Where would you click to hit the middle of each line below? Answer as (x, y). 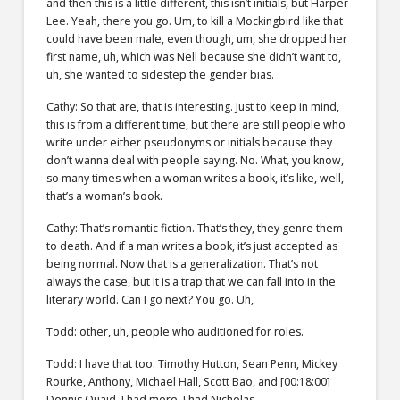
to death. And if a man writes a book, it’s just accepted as (192, 246)
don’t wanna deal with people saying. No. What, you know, (195, 160)
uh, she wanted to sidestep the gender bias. (160, 74)
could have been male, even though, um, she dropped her (196, 38)
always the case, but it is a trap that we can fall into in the (191, 281)
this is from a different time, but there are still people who (196, 124)
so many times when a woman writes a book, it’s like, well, (195, 178)
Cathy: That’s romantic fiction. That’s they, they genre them (194, 228)
